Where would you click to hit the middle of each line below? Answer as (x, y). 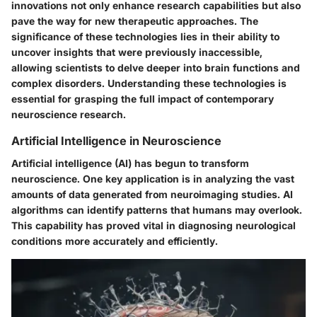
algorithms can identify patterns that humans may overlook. (157, 209)
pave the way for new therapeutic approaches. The (135, 21)
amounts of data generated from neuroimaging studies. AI (152, 194)
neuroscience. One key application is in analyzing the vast (153, 178)
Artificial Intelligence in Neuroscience (116, 140)
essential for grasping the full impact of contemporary (143, 98)
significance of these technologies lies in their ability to (145, 36)
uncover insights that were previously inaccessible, (137, 52)
